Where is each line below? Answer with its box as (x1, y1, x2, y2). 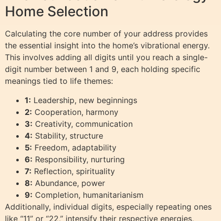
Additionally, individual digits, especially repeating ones (5, 201, 212, 212)
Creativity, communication (33, 118, 133, 129)
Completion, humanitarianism (33, 189, 144, 200)
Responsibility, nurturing (33, 154, 125, 164)
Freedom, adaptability (32, 142, 116, 152)
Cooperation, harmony (32, 107, 118, 117)
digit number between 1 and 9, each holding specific (5, 64, 200, 74)
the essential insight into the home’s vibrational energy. (5, 40, 210, 51)
